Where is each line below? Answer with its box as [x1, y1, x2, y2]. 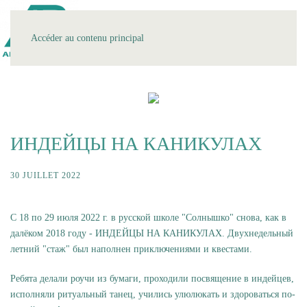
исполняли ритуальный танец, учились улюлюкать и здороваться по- [10, 289, 295, 299]
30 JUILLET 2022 [10, 171, 81, 180]
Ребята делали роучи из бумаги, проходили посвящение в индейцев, [10, 273, 294, 284]
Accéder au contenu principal [31, 33, 144, 43]
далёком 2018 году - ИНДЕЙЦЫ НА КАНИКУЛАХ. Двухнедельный [10, 228, 293, 238]
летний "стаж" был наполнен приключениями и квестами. [10, 244, 252, 254]
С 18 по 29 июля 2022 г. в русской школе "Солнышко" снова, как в [10, 212, 286, 223]
